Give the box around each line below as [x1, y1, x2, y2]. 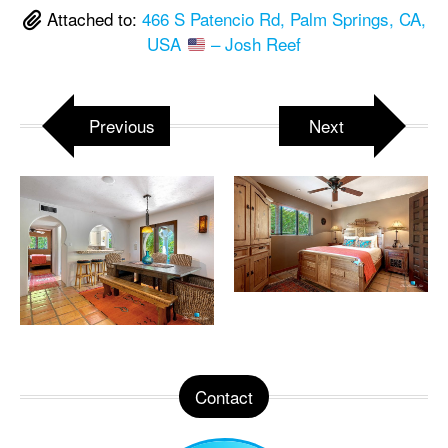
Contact [195, 384, 253, 410]
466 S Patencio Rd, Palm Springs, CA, [141, 6, 426, 32]
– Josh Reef [205, 31, 301, 57]
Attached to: [41, 6, 142, 32]
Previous [89, 113, 155, 139]
